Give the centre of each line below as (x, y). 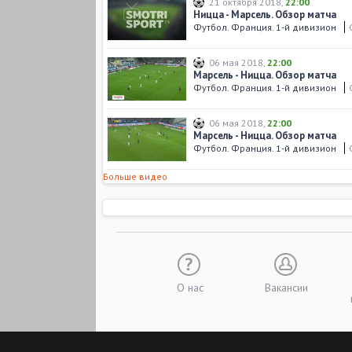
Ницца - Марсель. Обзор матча (265, 15)
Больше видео (135, 176)
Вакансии (286, 288)
